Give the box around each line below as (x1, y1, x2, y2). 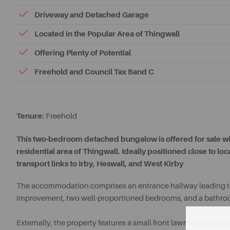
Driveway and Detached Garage (34, 10, 149, 20)
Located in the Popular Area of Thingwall (34, 29, 180, 39)
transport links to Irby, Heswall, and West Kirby (16, 159, 183, 168)
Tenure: (16, 111, 44, 121)
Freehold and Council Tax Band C (34, 67, 154, 76)
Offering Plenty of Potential (34, 48, 131, 57)
